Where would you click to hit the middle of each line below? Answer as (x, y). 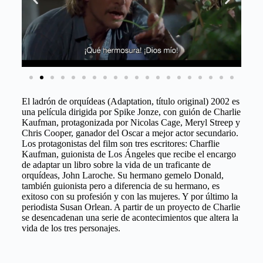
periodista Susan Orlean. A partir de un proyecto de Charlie (131, 207)
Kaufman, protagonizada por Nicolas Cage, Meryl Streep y (131, 122)
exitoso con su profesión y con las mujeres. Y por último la (129, 196)
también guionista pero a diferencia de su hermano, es (120, 186)
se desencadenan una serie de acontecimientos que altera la (130, 217)
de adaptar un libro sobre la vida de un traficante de (116, 164)
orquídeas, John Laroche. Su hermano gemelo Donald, (122, 175)
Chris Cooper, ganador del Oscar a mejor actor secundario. (130, 133)
